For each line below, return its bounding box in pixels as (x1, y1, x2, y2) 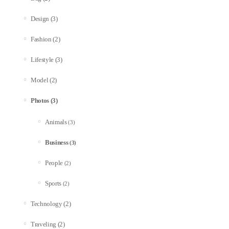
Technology (31, 200, 62, 208)
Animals (45, 119, 67, 126)
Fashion (31, 36, 52, 43)
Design (31, 15, 50, 23)
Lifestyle (31, 56, 54, 64)
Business (45, 139, 68, 147)
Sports (45, 180, 62, 188)
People (45, 159, 63, 167)
